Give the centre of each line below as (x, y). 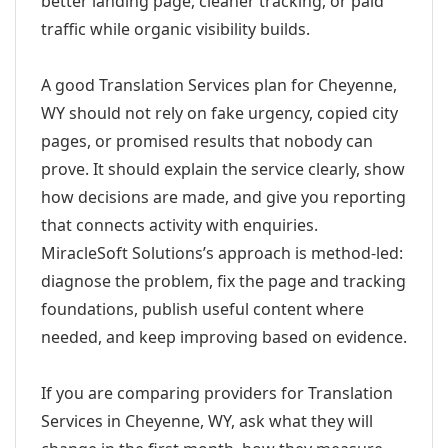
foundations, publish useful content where (202, 309)
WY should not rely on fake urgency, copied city (219, 113)
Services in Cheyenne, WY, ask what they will (207, 421)
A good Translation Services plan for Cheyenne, (219, 85)
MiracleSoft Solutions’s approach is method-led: (222, 253)
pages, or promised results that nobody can (207, 141)
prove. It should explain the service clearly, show (223, 169)
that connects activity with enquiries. (179, 225)
